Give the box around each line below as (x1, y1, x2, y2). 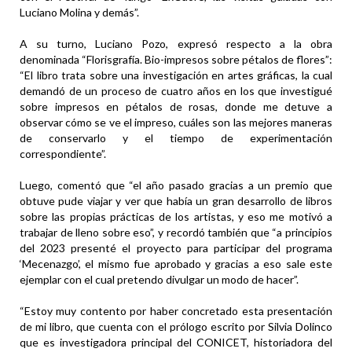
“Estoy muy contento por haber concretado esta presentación (20, 304, 332, 318)
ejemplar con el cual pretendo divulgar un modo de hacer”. (20, 273, 299, 287)
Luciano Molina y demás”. (20, 5, 139, 20)
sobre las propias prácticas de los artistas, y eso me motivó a (20, 210, 332, 224)
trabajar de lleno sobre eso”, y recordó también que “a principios (20, 225, 332, 240)
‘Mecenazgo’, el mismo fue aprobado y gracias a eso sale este (20, 257, 332, 271)
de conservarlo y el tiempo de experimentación (20, 131, 332, 145)
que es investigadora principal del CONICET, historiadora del (20, 335, 332, 350)
